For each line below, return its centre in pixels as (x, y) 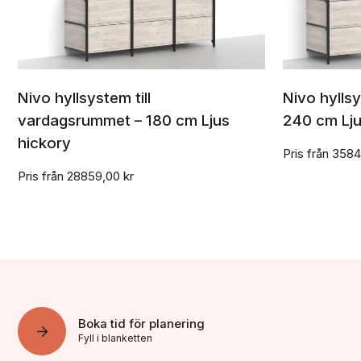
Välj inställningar (142, 104)
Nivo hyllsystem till (85, 98)
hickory (45, 143)
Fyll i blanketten (116, 338)
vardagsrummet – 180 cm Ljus (124, 121)
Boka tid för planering (142, 324)
